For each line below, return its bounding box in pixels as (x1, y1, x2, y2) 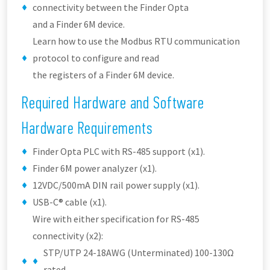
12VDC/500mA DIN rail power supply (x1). (33, 179, 199, 191)
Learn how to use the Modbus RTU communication (33, 35, 240, 47)
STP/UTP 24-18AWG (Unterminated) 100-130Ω (43, 246, 234, 259)
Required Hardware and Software (22, 93, 204, 113)
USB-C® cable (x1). (33, 196, 107, 208)
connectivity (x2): (33, 230, 103, 242)
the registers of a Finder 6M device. (33, 69, 174, 81)
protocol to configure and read (33, 52, 159, 64)
